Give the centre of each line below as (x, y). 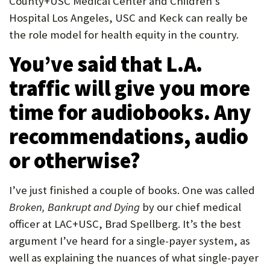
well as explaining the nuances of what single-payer (134, 258)
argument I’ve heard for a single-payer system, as (130, 241)
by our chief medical (190, 207)
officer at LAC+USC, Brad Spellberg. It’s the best (125, 224)
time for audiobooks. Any (130, 112)
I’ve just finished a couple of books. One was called (132, 190)
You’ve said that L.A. (106, 64)
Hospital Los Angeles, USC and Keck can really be (128, 18)
